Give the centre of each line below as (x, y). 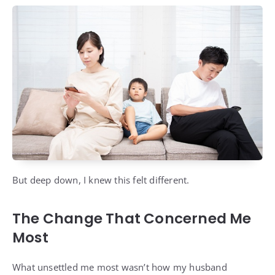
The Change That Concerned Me (132, 219)
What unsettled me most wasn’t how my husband (120, 267)
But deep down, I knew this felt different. (101, 180)
